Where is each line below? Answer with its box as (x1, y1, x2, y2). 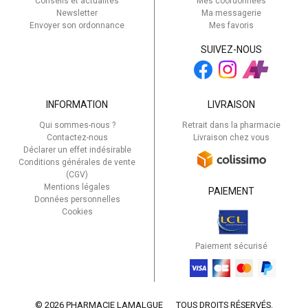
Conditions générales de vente (19, 157, 135, 167)
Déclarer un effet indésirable (23, 144, 131, 155)
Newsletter (56, 8, 98, 18)
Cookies (61, 206, 93, 217)
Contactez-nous (46, 132, 108, 142)
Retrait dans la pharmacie (182, 120, 280, 130)
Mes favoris (209, 20, 254, 30)
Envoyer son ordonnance (30, 20, 124, 30)
